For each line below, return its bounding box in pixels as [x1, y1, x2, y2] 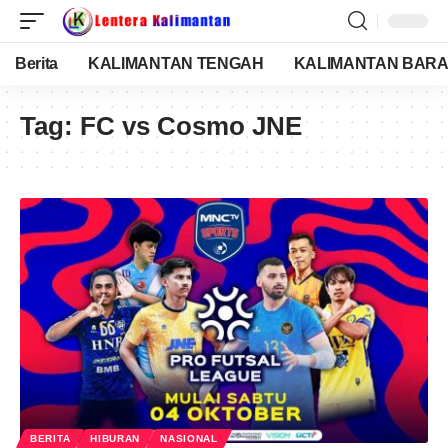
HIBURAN [90, 432, 141, 444]
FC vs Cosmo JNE [80, 111, 302, 141]
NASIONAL [160, 432, 218, 444]
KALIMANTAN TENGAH [88, 55, 264, 72]
